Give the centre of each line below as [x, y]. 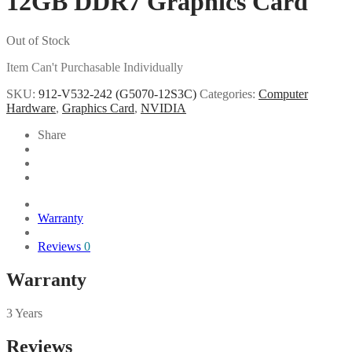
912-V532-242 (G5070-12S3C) [117, 93]
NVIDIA [163, 108]
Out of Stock [38, 40]
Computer [283, 93]
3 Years [24, 313]
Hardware [31, 108]
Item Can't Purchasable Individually [95, 67]
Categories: [229, 93]
